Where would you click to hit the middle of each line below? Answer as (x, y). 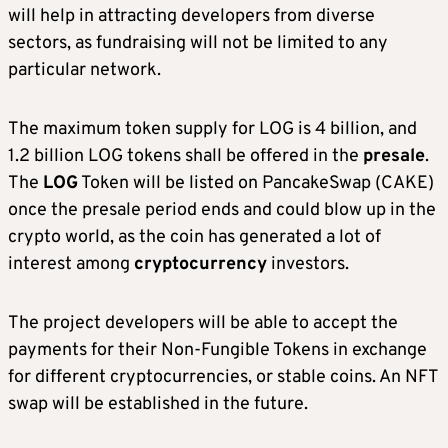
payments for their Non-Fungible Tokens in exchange (217, 350)
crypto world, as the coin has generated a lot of (194, 237)
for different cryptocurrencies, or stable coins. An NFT (223, 377)
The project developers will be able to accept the (203, 323)
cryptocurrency (200, 264)
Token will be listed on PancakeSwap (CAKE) (256, 183)
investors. (308, 264)
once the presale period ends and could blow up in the (222, 210)
